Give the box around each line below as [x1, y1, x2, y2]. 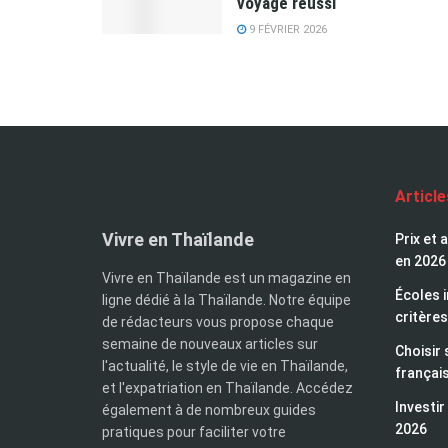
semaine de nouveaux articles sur [102, 335, 318, 352]
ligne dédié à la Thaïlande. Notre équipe [102, 291, 351, 308]
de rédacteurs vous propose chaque [102, 313, 334, 330]
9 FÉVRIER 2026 [246, 22, 327, 36]
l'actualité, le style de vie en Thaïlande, [102, 357, 348, 374]
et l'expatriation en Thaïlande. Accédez [102, 379, 353, 396]
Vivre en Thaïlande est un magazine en [102, 269, 351, 286]
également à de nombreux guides [102, 401, 316, 418]
